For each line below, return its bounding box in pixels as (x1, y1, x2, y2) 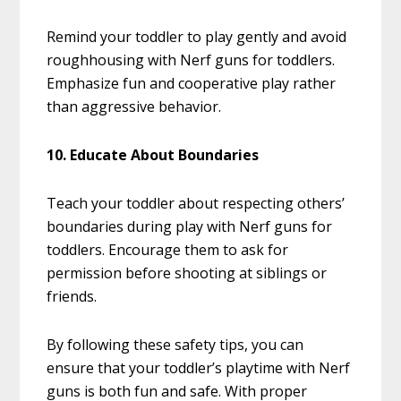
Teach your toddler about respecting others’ (47, 193, 346, 214)
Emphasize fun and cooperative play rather (47, 73, 337, 94)
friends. (47, 286, 98, 307)
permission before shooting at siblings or (47, 263, 328, 284)
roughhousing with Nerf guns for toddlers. (47, 50, 336, 71)
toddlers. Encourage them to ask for (47, 240, 289, 260)
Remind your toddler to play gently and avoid (47, 27, 347, 47)
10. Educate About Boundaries (47, 145, 260, 166)
